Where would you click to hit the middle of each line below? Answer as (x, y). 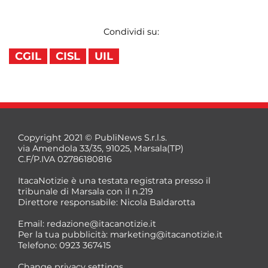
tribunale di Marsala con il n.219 (86, 192)
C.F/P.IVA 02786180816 (65, 159)
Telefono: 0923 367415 (64, 246)
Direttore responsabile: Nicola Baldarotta (106, 202)
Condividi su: (131, 32)
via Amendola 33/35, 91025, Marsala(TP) (101, 149)
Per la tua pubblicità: (64, 235)
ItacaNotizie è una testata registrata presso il (114, 181)
